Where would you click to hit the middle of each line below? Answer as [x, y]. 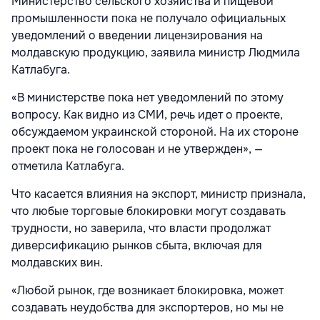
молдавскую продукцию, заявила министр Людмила [156, 53]
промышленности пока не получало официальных [149, 19]
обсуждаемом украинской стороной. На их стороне [155, 132]
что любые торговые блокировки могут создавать [149, 211]
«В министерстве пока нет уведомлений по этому [147, 98]
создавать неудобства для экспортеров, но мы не [147, 308]
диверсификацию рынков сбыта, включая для [137, 246]
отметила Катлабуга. [68, 166]
